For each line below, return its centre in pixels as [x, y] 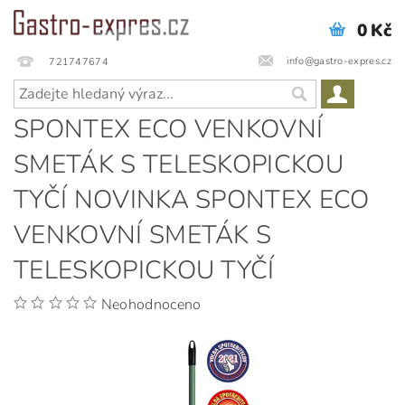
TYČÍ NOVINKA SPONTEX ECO [192, 200]
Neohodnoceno [151, 305]
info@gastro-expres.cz [339, 61]
